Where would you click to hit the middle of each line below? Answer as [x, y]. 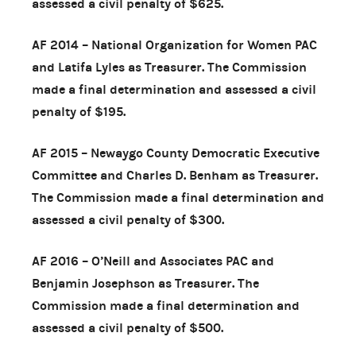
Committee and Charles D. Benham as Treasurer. [175, 175]
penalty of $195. [79, 111]
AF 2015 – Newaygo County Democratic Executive [176, 153]
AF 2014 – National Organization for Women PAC [174, 44]
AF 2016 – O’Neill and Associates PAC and [153, 261]
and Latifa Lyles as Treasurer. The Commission [169, 67]
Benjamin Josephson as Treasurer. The [145, 283]
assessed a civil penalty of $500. [128, 327]
